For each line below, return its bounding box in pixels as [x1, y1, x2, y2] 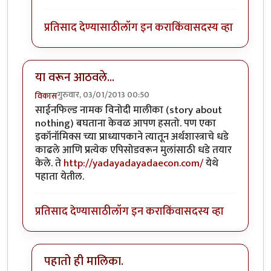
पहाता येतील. [35, 168, 84, 185]
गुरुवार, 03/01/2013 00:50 [57, 87, 149, 102]
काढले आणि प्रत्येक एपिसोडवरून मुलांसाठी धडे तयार [35, 141, 232, 158]
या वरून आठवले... [35, 67, 114, 88]
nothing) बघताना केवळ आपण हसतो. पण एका [35, 114, 216, 132]
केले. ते [35, 154, 64, 172]
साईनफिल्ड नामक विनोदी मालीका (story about [35, 101, 222, 119]
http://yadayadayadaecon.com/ [64, 154, 203, 172]
